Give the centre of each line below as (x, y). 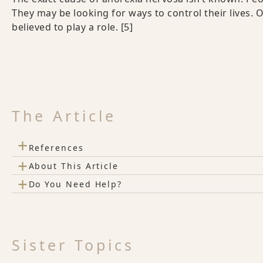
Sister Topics (73, 245)
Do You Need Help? (75, 184)
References (56, 147)
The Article (64, 116)
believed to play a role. (66, 27)
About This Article (74, 166)
